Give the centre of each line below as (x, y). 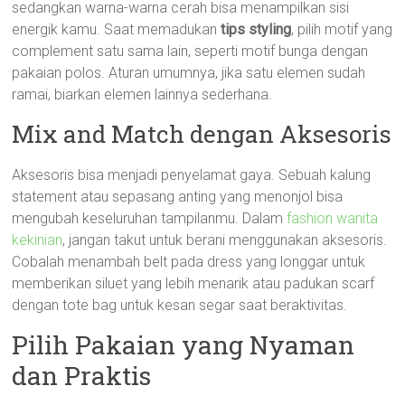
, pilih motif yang (342, 29)
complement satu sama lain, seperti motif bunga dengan (190, 51)
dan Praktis (82, 376)
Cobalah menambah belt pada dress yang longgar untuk (189, 262)
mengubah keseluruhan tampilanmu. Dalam (150, 218)
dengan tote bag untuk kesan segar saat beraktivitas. (180, 305)
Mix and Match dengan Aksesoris (202, 134)
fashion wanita (333, 218)
